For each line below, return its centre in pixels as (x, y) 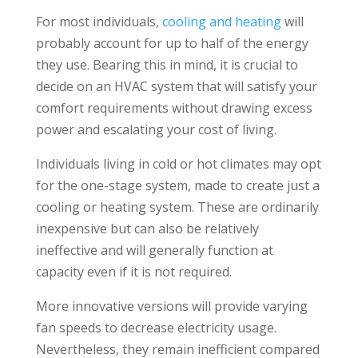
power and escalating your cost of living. (156, 130)
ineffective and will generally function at (154, 251)
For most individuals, (99, 22)
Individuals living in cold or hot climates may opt (178, 164)
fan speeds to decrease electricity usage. (156, 328)
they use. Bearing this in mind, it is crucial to (167, 65)
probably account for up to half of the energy (172, 44)
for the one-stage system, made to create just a (177, 186)
